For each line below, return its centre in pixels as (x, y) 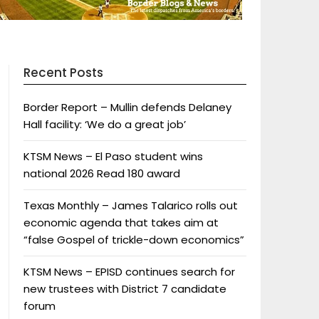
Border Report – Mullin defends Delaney (127, 107)
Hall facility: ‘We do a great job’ (104, 124)
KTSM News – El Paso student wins (113, 156)
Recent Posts (63, 72)
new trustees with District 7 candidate (125, 288)
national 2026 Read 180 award (101, 173)
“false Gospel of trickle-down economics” (134, 239)
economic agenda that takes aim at (121, 222)
